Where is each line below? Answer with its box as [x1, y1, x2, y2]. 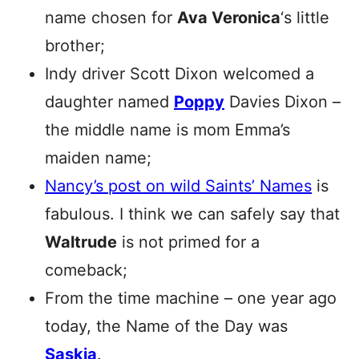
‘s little [280, 8, 329, 27]
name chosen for [45, 8, 177, 27]
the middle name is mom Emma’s [45, 120, 290, 139]
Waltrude [45, 232, 117, 252]
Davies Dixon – [224, 92, 341, 111]
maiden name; [45, 148, 151, 167]
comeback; [45, 260, 127, 280]
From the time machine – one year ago [45, 288, 337, 308]
